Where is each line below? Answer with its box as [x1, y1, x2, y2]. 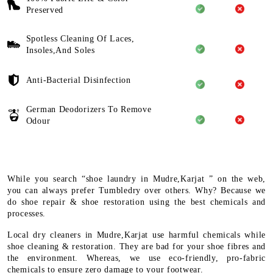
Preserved [26, 5, 64, 15]
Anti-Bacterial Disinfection [26, 75, 131, 85]
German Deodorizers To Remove [26, 105, 152, 115]
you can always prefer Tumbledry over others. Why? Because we [7, 186, 266, 196]
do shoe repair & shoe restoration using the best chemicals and [7, 197, 266, 207]
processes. [7, 209, 46, 219]
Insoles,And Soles [26, 46, 95, 55]
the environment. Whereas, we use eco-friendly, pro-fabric [7, 253, 266, 263]
